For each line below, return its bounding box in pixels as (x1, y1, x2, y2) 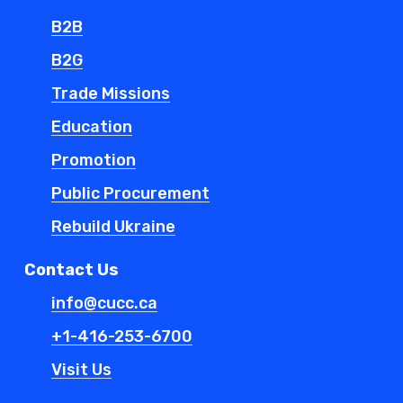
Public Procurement (51, 184, 210, 204)
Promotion (51, 150, 137, 171)
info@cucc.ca (51, 293, 158, 314)
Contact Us (24, 260, 120, 281)
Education (51, 117, 133, 138)
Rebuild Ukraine (51, 217, 176, 237)
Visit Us (51, 360, 112, 381)
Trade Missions (51, 84, 171, 104)
